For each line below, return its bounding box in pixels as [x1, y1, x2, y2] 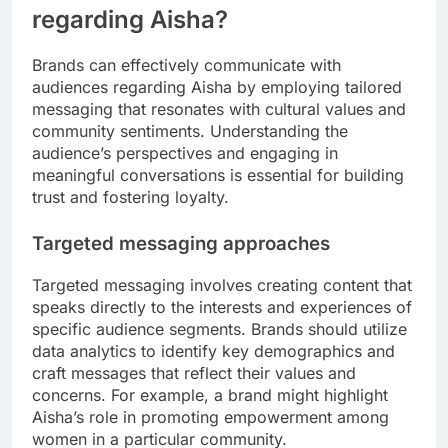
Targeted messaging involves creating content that [32, 274, 412, 295]
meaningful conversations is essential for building [32, 165, 404, 186]
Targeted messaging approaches [32, 232, 330, 256]
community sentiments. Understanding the [32, 121, 348, 142]
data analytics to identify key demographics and [32, 340, 395, 361]
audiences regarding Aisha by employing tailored [32, 77, 402, 98]
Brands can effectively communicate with [32, 55, 341, 76]
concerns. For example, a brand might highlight [32, 384, 388, 405]
